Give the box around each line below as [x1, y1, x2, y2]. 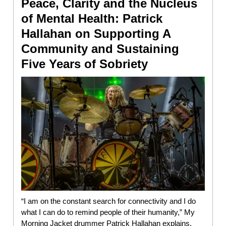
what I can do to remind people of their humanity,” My [21, 208, 195, 217]
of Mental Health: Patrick [21, 12, 162, 26]
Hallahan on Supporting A [21, 27, 171, 41]
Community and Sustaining [21, 42, 179, 56]
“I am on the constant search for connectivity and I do [21, 197, 196, 206]
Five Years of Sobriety [21, 57, 148, 71]
